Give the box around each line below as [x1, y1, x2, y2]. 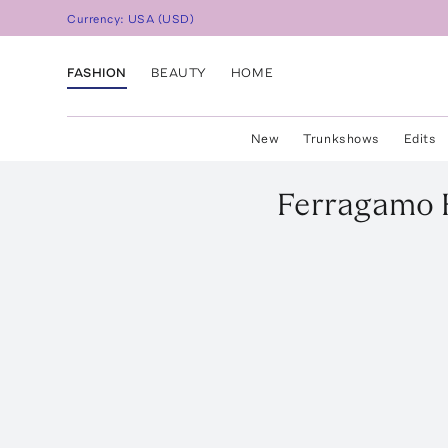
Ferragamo [276, 185, 434, 223]
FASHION [67, 64, 127, 80]
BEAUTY [150, 64, 207, 80]
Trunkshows [303, 131, 380, 146]
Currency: [67, 12, 129, 27]
